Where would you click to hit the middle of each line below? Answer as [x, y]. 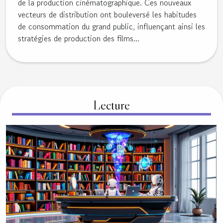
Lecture [111, 105]
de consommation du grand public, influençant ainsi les [111, 26]
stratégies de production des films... [79, 38]
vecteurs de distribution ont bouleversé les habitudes [107, 14]
